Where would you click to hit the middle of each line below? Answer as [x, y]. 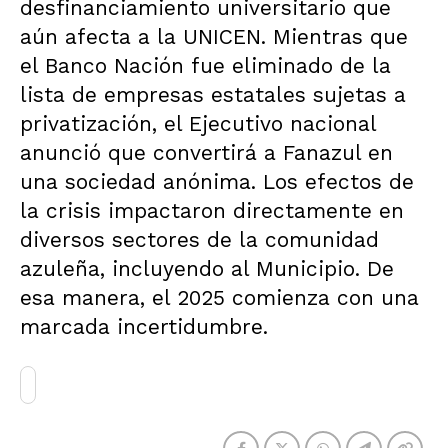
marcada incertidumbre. [144, 326]
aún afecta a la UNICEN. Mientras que [214, 36]
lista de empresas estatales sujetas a [213, 94]
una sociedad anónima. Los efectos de [217, 181]
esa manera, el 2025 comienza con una [219, 297]
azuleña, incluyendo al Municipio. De [207, 268]
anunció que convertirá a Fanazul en [206, 152]
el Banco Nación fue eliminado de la [205, 65]
